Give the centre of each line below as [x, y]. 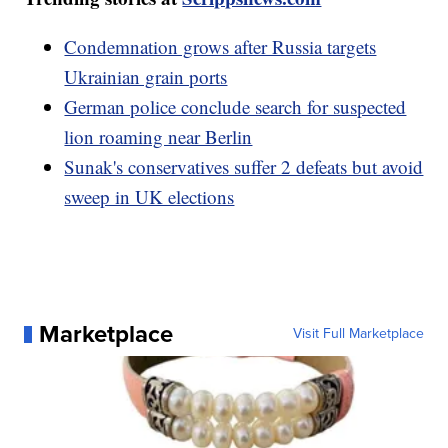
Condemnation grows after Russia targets [220, 47]
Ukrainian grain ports [146, 77]
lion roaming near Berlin [158, 137]
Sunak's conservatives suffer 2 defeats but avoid [244, 167]
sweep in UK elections [149, 197]
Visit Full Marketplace [358, 334]
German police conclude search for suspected [235, 107]
